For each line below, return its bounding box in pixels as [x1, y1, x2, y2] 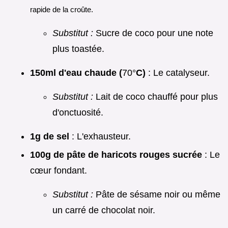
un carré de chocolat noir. [52, 205, 155, 216]
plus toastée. [52, 43, 104, 54]
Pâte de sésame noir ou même [93, 189, 220, 200]
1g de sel [30, 131, 69, 141]
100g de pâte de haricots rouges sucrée [30, 150, 202, 160]
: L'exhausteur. [69, 131, 131, 141]
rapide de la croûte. [30, 5, 93, 14]
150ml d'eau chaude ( [30, 67, 122, 78]
